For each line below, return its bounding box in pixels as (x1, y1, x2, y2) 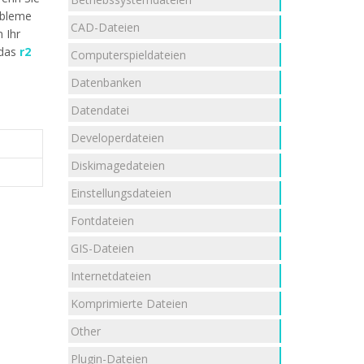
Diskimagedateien (71, 157, 165, 173)
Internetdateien (71, 267, 151, 284)
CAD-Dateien (71, 19, 140, 35)
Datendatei (71, 102, 129, 118)
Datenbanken (71, 74, 141, 90)
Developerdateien (71, 129, 164, 145)
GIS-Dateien (71, 240, 134, 256)
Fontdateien (71, 212, 134, 228)
